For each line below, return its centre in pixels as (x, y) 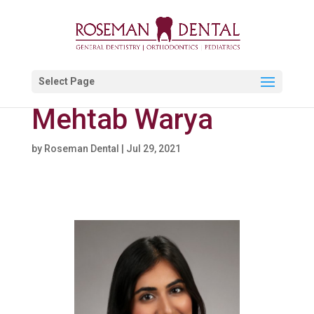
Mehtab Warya (122, 120)
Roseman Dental (81, 149)
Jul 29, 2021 (153, 149)
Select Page (66, 81)
